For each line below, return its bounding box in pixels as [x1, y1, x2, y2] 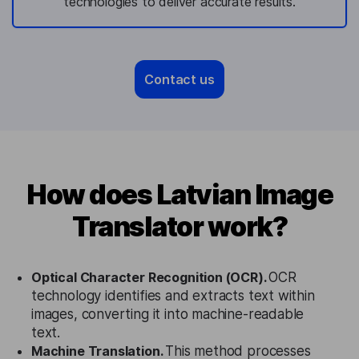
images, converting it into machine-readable [31, 306, 305, 322]
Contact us [144, 71, 215, 87]
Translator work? [72, 210, 287, 243]
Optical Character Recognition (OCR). [31, 269, 269, 285]
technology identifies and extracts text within [31, 288, 315, 304]
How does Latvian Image [26, 178, 333, 211]
